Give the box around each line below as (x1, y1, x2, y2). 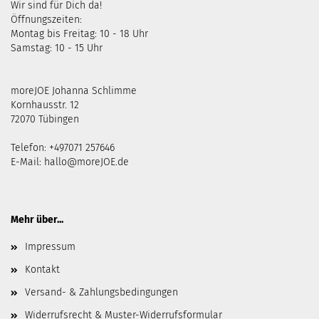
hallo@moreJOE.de (44, 156, 129, 169)
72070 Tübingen (11, 113, 79, 126)
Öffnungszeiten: (11, 14, 82, 26)
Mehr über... (11, 214, 63, 226)
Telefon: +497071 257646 (11, 142, 115, 155)
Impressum (25, 241, 75, 253)
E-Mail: (11, 156, 44, 169)
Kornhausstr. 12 (11, 99, 79, 112)
